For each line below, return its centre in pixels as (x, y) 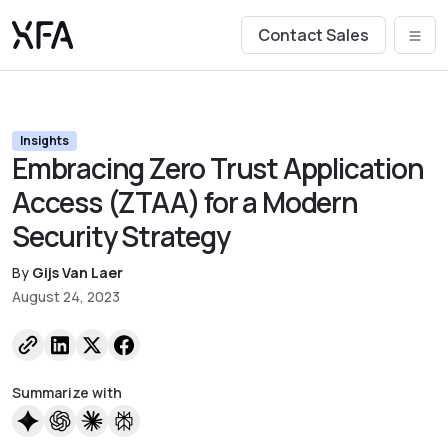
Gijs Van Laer (77, 273)
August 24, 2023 (66, 297)
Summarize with (67, 393)
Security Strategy (121, 236)
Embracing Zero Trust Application (218, 168)
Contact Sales (313, 35)
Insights (44, 141)
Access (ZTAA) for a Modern (185, 202)
